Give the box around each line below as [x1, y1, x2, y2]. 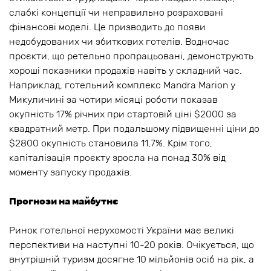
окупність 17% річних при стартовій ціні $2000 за [9, 108, 237, 120]
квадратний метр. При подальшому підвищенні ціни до [9, 123, 260, 135]
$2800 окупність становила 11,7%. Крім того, [9, 137, 212, 149]
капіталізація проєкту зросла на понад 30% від [9, 152, 226, 164]
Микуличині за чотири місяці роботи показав [9, 94, 218, 106]
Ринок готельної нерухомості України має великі [9, 224, 234, 237]
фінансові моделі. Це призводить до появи [9, 21, 206, 33]
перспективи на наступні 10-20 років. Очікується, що [9, 239, 254, 251]
